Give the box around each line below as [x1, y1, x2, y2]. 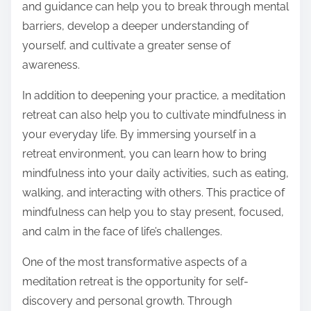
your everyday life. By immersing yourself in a [22, 128, 256, 142]
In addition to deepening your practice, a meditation [22, 89, 285, 103]
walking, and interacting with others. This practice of [22, 186, 285, 200]
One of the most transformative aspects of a [22, 255, 247, 269]
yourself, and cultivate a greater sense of [22, 39, 230, 53]
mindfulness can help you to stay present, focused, [22, 205, 284, 219]
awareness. [22, 58, 80, 72]
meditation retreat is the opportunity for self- [22, 275, 249, 289]
